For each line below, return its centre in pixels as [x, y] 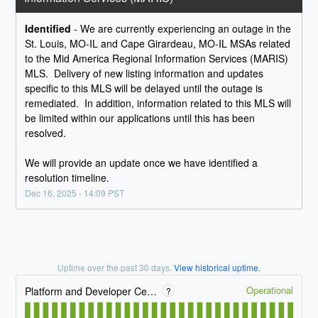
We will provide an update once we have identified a [142, 163]
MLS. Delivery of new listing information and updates [144, 73]
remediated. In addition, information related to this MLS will [158, 103]
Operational [269, 290]
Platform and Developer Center [152, 291]
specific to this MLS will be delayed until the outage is [144, 88]
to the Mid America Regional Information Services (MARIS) [157, 59]
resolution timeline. [67, 178]
